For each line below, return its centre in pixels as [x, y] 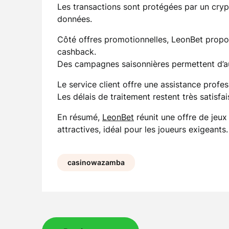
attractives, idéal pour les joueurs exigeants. [143, 129]
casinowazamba [96, 162]
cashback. [77, 52]
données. [75, 19]
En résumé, [80, 117]
